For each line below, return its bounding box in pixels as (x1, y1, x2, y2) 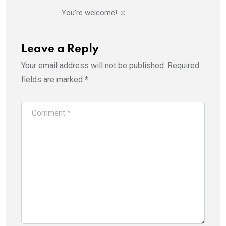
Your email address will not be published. (21, 60, 165, 70)
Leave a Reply (21, 43, 99, 55)
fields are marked (21, 74, 85, 84)
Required (167, 60, 199, 70)
